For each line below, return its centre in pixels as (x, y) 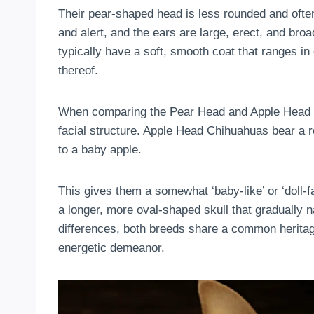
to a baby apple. (100, 149)
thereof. (78, 70)
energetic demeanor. (111, 247)
